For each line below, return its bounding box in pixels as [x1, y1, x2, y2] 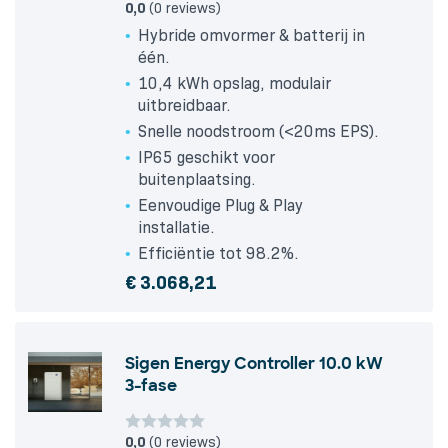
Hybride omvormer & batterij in [138, 26, 365, 46]
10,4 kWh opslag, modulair [138, 74, 331, 94]
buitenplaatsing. [138, 170, 256, 190]
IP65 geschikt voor [138, 148, 275, 168]
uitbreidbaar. [138, 96, 231, 116]
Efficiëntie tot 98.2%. [138, 244, 299, 264]
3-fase [125, 375, 177, 397]
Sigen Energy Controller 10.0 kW [125, 353, 383, 375]
